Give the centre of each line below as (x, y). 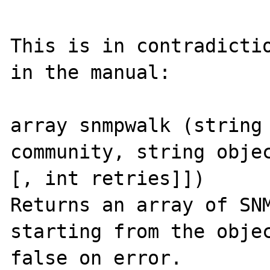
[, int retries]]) (108, 178)
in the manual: (91, 72)
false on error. (96, 258)
